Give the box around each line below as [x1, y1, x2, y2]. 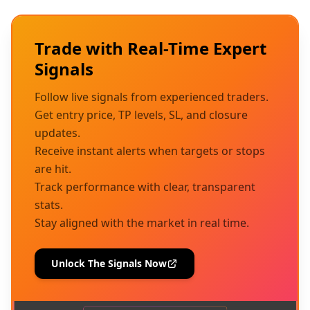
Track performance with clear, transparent [35, 179, 255, 194]
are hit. [35, 161, 71, 176]
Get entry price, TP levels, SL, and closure [35, 107, 248, 122]
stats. [35, 197, 63, 212]
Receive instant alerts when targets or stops [35, 143, 265, 158]
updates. [35, 125, 80, 140]
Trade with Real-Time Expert [35, 37, 266, 60]
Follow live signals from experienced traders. [35, 89, 268, 104]
